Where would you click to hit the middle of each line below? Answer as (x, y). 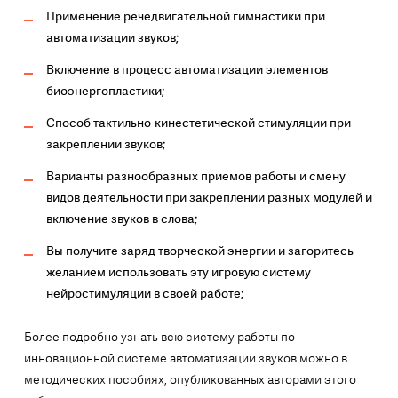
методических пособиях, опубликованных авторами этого (190, 380)
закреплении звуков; (105, 144)
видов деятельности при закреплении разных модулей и (209, 198)
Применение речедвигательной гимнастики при (185, 16)
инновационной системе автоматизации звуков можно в (185, 358)
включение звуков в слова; (121, 219)
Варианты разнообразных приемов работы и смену (195, 176)
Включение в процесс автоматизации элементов (187, 70)
